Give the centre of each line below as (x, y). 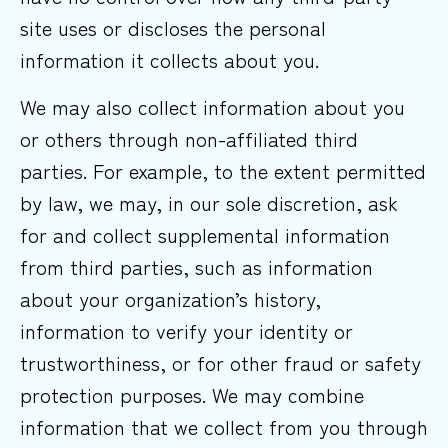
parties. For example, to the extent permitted (223, 170)
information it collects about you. (169, 60)
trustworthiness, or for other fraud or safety (220, 362)
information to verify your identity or (186, 330)
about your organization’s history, (170, 298)
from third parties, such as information (196, 266)
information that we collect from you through (224, 426)
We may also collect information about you (212, 106)
